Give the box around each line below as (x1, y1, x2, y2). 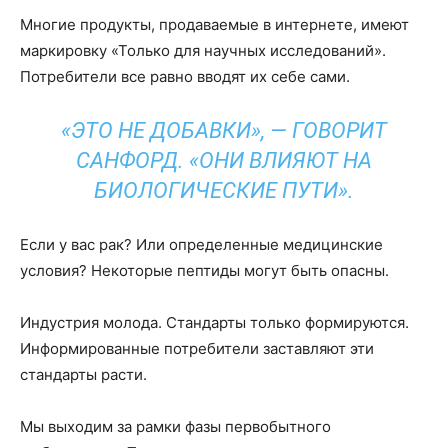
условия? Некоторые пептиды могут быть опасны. (20, 261, 389, 280)
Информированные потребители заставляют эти (20, 339, 374, 358)
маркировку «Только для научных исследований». (20, 41, 386, 60)
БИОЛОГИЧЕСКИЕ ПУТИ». (94, 178, 354, 203)
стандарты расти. (20, 365, 147, 384)
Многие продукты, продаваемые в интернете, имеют (20, 15, 409, 34)
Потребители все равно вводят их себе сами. (20, 67, 350, 86)
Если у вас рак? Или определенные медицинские (20, 235, 383, 254)
